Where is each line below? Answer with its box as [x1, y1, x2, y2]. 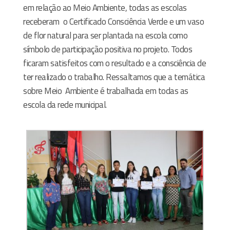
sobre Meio [23, 84, 62, 98]
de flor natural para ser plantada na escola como [23, 28, 187, 42]
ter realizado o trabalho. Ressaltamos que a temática [23, 70, 205, 84]
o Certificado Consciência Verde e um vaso [63, 14, 204, 28]
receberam [23, 14, 60, 28]
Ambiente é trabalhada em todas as [65, 84, 188, 98]
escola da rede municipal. [23, 98, 107, 111]
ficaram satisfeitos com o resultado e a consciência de [23, 56, 206, 70]
